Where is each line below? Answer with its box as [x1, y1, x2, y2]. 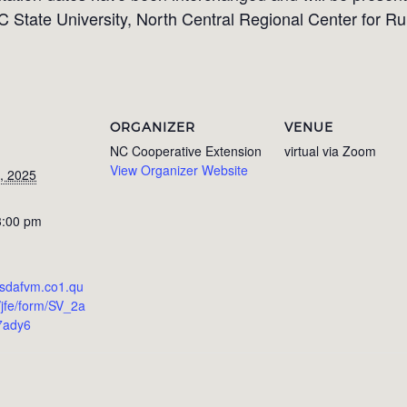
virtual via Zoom [284, 141, 376, 160]
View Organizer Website [110, 160, 248, 179]
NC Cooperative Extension [110, 141, 262, 160]
